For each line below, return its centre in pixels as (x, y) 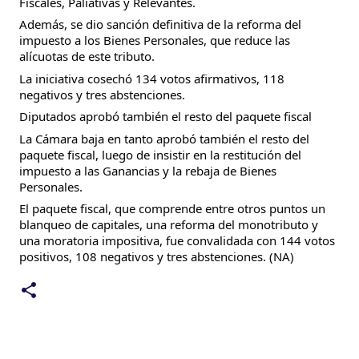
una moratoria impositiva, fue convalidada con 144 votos (177, 240)
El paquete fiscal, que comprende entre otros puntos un (172, 208)
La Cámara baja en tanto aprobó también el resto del (164, 138)
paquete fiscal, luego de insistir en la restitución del (160, 154)
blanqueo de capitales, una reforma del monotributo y (169, 224)
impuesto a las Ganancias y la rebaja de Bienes (148, 170)
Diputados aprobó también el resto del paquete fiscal (165, 116)
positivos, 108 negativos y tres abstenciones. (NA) (157, 256)
